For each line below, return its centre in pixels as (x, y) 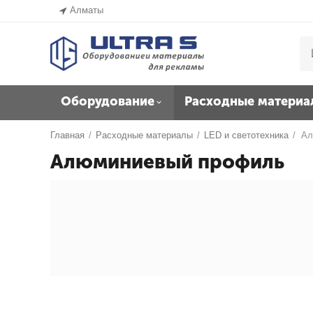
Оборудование (108, 101)
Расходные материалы (145, 135)
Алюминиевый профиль (167, 162)
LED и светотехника (247, 135)
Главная (68, 135)
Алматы (87, 10)
